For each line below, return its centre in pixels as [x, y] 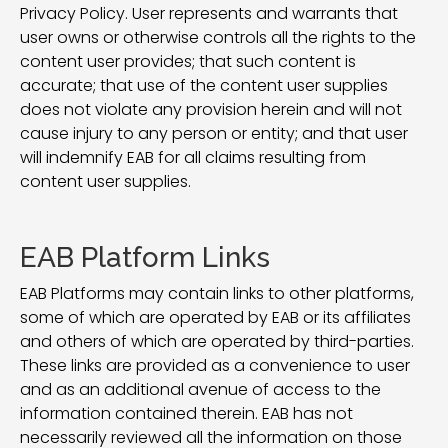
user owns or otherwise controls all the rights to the [218, 37]
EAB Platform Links [145, 257]
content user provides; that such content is [188, 61]
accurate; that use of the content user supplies [204, 85]
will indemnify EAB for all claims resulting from [193, 157]
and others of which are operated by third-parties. [217, 341]
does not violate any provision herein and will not [211, 109]
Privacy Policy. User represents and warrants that [209, 13]
